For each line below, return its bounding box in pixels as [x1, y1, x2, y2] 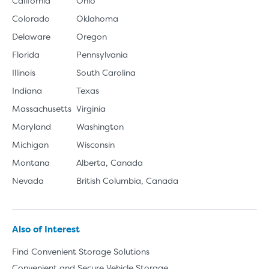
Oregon [76, 30, 107, 42]
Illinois [12, 66, 35, 78]
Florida [12, 48, 40, 60]
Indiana [12, 84, 42, 96]
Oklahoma [76, 12, 119, 24]
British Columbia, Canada [76, 174, 179, 186]
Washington [76, 120, 124, 132]
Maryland [12, 120, 51, 132]
